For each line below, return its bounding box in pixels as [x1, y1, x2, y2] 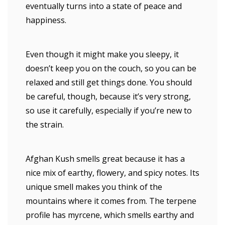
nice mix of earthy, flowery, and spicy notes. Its [26, 167, 199, 178]
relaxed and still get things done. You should [26, 77, 192, 88]
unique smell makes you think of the [26, 181, 162, 192]
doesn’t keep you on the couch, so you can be [26, 63, 196, 74]
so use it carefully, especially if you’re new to [26, 105, 192, 116]
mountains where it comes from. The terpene [26, 195, 196, 206]
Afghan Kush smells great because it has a [26, 153, 185, 164]
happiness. [26, 15, 66, 26]
